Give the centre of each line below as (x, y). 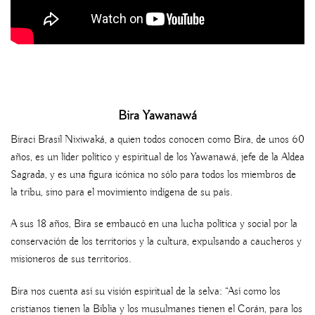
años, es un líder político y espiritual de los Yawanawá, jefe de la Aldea (157, 157)
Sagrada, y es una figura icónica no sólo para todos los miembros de (153, 175)
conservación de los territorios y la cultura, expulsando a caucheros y (156, 242)
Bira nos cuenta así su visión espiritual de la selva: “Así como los (146, 292)
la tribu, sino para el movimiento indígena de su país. (122, 192)
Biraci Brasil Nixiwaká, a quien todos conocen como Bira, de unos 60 (157, 140)
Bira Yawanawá (157, 116)
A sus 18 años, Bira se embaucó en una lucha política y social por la (154, 225)
